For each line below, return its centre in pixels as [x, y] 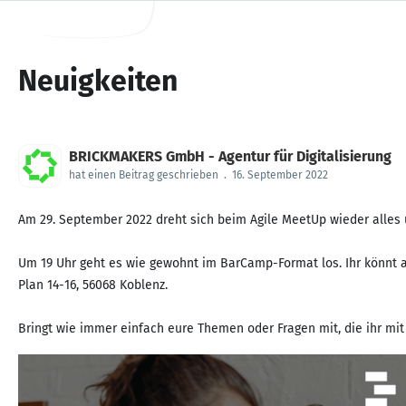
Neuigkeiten [98, 81]
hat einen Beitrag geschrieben [144, 175]
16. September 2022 [280, 175]
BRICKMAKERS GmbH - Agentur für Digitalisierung [230, 156]
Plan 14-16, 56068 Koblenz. [93, 285]
